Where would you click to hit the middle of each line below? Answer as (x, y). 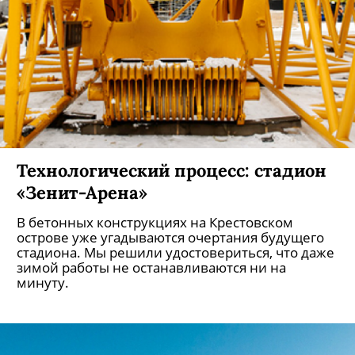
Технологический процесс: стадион (172, 170)
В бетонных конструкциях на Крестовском (155, 222)
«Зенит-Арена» (82, 192)
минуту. (43, 282)
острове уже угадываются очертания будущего (170, 237)
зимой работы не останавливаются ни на (151, 267)
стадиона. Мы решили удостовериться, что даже (176, 252)
